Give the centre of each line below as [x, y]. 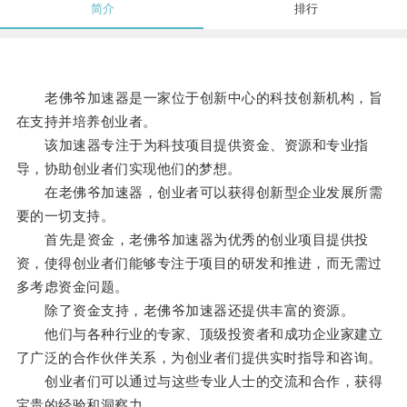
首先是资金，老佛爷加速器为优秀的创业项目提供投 [192, 240]
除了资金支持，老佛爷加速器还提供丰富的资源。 [185, 311]
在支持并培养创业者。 [86, 122]
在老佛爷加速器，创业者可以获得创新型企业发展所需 [199, 193]
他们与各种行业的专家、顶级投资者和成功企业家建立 [199, 334]
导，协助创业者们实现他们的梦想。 [129, 169]
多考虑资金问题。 [72, 287]
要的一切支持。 [65, 216]
